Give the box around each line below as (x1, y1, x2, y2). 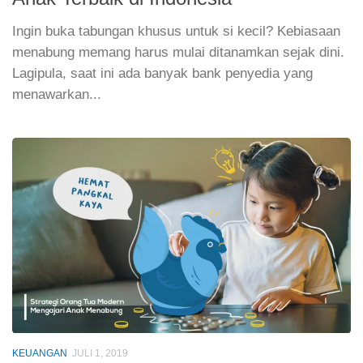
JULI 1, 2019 (72, 348, 128, 360)
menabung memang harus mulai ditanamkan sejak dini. (12, 45, 344, 61)
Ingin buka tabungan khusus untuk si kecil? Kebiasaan (12, 23, 340, 40)
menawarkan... (12, 87, 101, 103)
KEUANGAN (12, 348, 67, 360)
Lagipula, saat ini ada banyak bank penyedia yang (12, 66, 313, 82)
